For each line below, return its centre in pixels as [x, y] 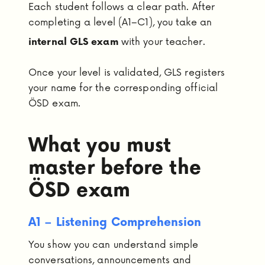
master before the [115, 169]
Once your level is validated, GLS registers [127, 73]
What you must [100, 146]
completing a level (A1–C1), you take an [120, 22]
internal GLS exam [73, 42]
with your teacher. [161, 42]
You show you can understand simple [114, 245]
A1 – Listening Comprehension [115, 222]
